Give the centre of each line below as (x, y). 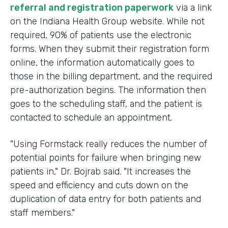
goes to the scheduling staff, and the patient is (106, 104)
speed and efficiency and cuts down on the (99, 185)
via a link (193, 7)
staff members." (42, 212)
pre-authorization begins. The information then (108, 90)
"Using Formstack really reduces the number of (109, 144)
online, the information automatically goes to (102, 62)
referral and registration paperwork (92, 7)
